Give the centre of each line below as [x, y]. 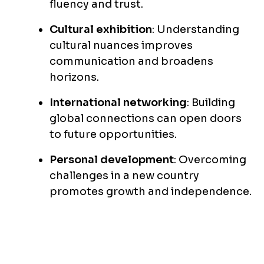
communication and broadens [131, 62]
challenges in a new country [124, 176]
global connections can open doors [146, 119]
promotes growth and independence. [151, 192]
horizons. [74, 77]
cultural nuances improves [121, 46]
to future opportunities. [113, 135]
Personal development [112, 160]
